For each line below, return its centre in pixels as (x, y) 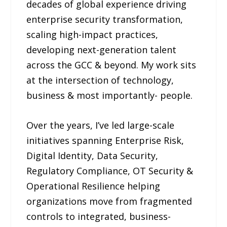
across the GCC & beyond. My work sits (111, 65)
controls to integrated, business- (99, 216)
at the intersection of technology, (100, 80)
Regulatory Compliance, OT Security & (110, 171)
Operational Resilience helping (93, 186)
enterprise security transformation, (105, 19)
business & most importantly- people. (110, 95)
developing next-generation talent (102, 50)
